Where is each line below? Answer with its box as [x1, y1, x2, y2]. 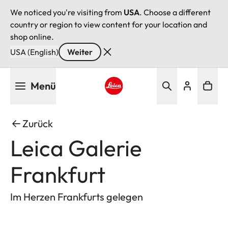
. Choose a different [139, 7, 211, 17]
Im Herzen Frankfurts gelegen [10, 190, 143, 203]
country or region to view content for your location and [10, 19, 207, 30]
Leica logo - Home [104, 96, 170, 106]
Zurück [22, 117, 53, 130]
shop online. [10, 32, 54, 42]
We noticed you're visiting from [10, 7, 124, 17]
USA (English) [10, 47, 59, 57]
